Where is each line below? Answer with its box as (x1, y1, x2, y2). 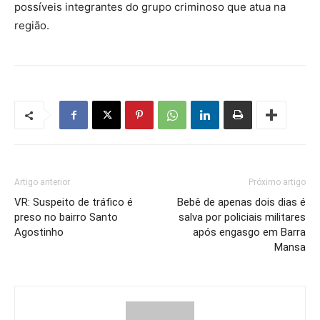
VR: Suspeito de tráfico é (14, 196, 133, 209)
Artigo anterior (14, 177, 70, 188)
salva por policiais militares (179, 211, 306, 224)
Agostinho (14, 226, 64, 239)
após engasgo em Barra (193, 226, 306, 239)
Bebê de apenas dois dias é (177, 196, 306, 209)
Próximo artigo (249, 177, 306, 188)
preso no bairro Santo (14, 211, 118, 224)
